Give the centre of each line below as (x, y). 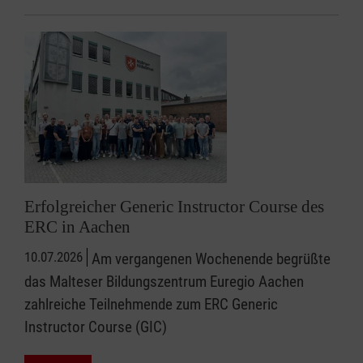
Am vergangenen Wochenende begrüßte (211, 259)
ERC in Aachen (77, 227)
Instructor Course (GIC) (96, 327)
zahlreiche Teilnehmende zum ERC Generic (151, 304)
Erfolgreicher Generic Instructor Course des (174, 207)
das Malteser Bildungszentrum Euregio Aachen (164, 282)
